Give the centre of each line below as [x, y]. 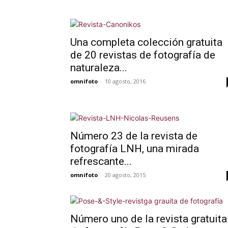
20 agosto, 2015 [125, 175]
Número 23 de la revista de [134, 136]
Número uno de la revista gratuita [149, 219]
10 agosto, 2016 [125, 81]
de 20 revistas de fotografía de [143, 55]
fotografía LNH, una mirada [135, 149]
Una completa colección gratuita [146, 42]
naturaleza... [99, 68]
